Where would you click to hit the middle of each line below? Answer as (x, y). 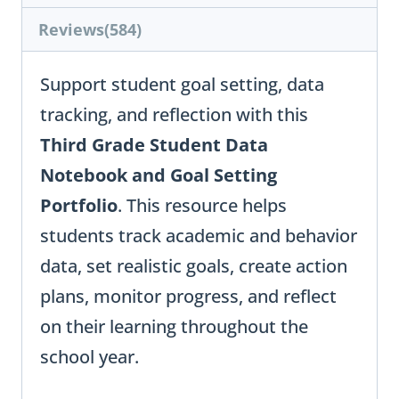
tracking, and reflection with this (174, 115)
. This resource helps (202, 206)
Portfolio (79, 206)
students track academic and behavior (199, 236)
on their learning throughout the (174, 327)
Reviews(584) (90, 30)
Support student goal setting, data (182, 85)
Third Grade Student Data (154, 145)
